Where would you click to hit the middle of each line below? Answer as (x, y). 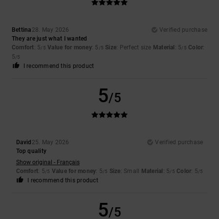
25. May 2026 (50, 142)
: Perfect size (135, 47)
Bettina (22, 30)
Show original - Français (48, 162)
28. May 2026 (50, 30)
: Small (131, 171)
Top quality (31, 151)
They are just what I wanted (50, 38)
